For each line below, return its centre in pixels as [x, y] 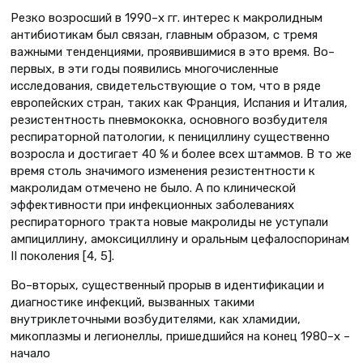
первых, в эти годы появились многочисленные [145, 69]
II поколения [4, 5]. [62, 256]
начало [30, 353]
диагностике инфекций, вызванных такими [132, 302]
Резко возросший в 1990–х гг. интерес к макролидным [167, 18]
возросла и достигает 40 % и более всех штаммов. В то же [181, 154]
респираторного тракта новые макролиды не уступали [169, 222]
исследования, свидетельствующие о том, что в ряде [166, 86]
